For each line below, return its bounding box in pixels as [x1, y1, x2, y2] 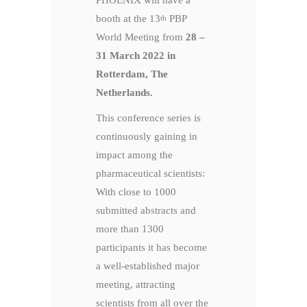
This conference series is [96, 112, 201, 124]
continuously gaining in [96, 131, 197, 143]
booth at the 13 [96, 13, 160, 25]
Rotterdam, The [96, 69, 168, 80]
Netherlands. [96, 87, 156, 99]
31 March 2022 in [96, 50, 175, 62]
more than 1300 [96, 223, 164, 235]
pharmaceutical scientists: [96, 168, 205, 180]
